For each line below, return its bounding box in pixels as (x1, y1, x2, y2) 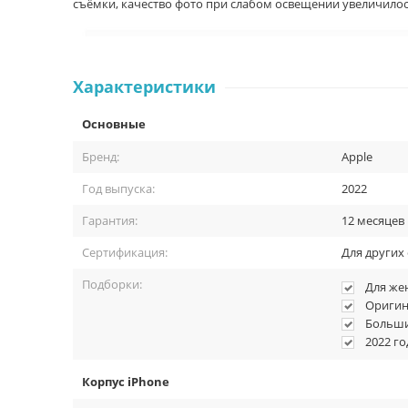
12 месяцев (342, 212, 404, 229)
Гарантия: (82, 212, 138, 229)
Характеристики (73, 76, 216, 97)
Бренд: (82, 148, 119, 165)
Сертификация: (82, 244, 168, 260)
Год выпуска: (82, 180, 155, 197)
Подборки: (82, 276, 142, 292)
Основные (82, 116, 146, 132)
